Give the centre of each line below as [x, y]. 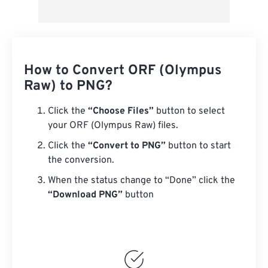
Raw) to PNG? [68, 87]
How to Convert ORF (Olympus [123, 71]
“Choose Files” [121, 112]
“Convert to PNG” [127, 146]
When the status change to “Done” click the [141, 181]
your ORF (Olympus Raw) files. [113, 126]
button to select [189, 112]
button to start [198, 146]
